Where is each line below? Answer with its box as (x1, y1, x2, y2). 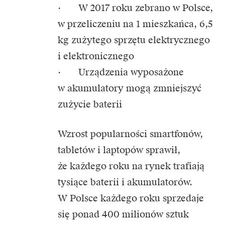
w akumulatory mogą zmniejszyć (58, 82, 201, 94)
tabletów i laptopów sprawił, (58, 144, 180, 156)
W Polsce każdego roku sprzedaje (58, 192, 204, 204)
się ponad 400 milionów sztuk (58, 208, 189, 220)
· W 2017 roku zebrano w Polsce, (58, 2, 213, 14)
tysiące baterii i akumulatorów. (58, 176, 192, 188)
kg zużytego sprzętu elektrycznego (58, 34, 210, 46)
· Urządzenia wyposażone (58, 66, 184, 78)
